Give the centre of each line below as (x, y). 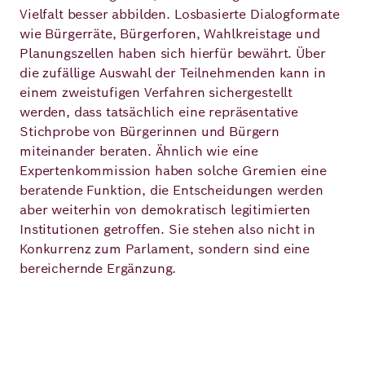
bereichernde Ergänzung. (100, 268)
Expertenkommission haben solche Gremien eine (173, 171)
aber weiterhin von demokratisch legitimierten (165, 210)
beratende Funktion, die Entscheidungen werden (172, 190)
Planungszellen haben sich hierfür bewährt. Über (173, 53)
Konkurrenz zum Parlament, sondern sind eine (165, 249)
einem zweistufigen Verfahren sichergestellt (156, 92)
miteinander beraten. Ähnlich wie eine (139, 151)
